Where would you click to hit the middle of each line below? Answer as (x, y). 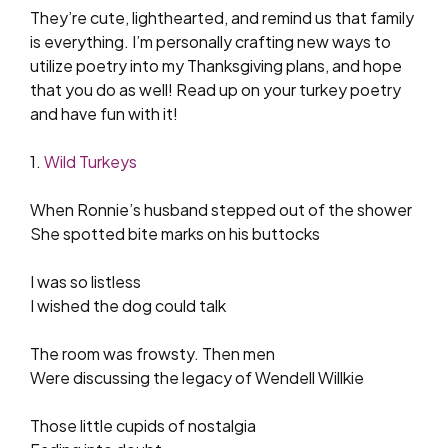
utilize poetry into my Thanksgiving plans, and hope (216, 65)
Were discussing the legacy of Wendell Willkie (197, 377)
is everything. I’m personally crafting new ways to (210, 41)
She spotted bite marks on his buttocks (175, 233)
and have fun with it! (104, 113)
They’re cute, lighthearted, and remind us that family (222, 17)
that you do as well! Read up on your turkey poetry (215, 89)
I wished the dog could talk (128, 305)
